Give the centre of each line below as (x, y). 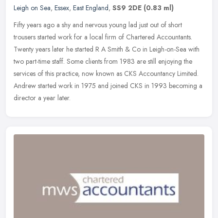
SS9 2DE (127, 8)
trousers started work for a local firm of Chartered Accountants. (103, 37)
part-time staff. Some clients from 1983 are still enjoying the (109, 61)
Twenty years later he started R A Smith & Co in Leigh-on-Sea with (107, 49)
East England (91, 8)
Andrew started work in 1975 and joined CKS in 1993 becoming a (108, 85)
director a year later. (42, 98)
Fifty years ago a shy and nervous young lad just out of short (98, 25)
